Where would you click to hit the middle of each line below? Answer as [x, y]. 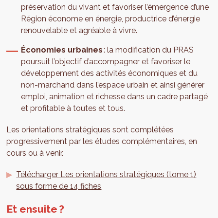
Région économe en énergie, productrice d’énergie [111, 19]
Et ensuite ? [37, 209]
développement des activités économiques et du [109, 73]
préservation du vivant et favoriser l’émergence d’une [115, 7]
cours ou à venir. [35, 153]
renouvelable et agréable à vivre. [79, 31]
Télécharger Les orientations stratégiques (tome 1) [106, 175]
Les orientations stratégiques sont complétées [90, 130]
